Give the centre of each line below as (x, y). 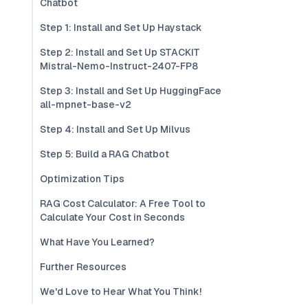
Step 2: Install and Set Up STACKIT (120, 52)
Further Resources (83, 267)
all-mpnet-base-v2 (86, 104)
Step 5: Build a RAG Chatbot (104, 154)
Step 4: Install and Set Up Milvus (115, 129)
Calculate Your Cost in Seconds (112, 217)
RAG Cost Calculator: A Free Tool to (123, 203)
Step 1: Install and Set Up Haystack (121, 27)
